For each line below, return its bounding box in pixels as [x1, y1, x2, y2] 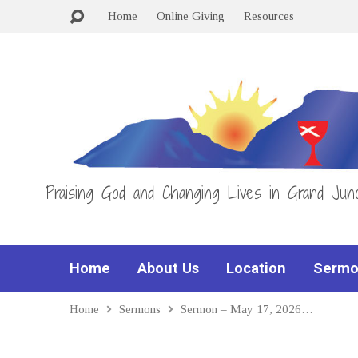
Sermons [119, 302, 161, 316]
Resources [244, 9, 294, 22]
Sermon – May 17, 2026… [181, 302, 313, 316]
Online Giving [157, 9, 225, 22]
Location [226, 260, 286, 276]
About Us [137, 260, 199, 276]
